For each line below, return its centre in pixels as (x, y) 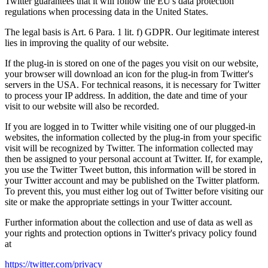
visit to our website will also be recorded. (82, 106)
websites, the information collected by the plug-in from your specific (133, 138)
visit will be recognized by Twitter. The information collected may (129, 148)
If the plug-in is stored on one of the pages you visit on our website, (132, 63)
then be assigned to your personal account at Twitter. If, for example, (134, 159)
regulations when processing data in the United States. (106, 12)
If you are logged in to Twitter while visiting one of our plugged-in (130, 127)
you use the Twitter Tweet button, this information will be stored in (130, 170)
